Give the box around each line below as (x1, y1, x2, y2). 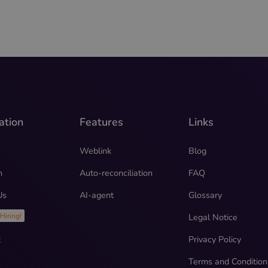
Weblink (80, 144, 112, 157)
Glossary (188, 188, 222, 201)
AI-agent (80, 188, 114, 201)
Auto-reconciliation (80, 166, 153, 179)
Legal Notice (188, 211, 237, 223)
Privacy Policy (188, 233, 241, 245)
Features (80, 114, 124, 129)
